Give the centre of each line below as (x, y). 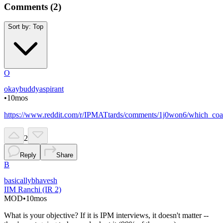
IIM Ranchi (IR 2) (33, 190)
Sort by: (19, 27)
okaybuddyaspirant (34, 89)
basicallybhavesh (31, 181)
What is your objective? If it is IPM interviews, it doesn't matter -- (106, 216)
